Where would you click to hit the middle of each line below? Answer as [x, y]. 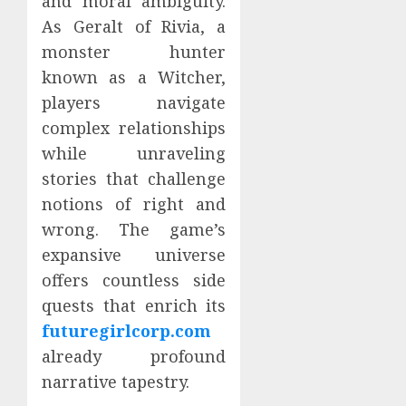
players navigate [134, 103]
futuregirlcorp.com [126, 331]
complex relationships [134, 128]
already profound [134, 357]
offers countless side [134, 280]
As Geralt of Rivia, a [134, 27]
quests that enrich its [134, 306]
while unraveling [134, 154]
